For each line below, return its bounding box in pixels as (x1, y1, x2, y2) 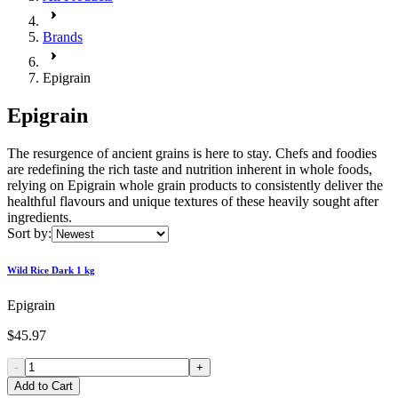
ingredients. (7, 209, 72, 225)
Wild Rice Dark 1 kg (7, 264, 95, 275)
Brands (43, 29, 83, 44)
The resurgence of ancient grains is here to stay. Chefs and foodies (7, 145, 377, 161)
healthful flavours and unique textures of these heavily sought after (7, 193, 378, 209)
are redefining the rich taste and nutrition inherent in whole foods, (7, 161, 372, 177)
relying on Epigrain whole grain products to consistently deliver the (7, 177, 383, 193)
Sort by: (7, 225, 52, 241)
